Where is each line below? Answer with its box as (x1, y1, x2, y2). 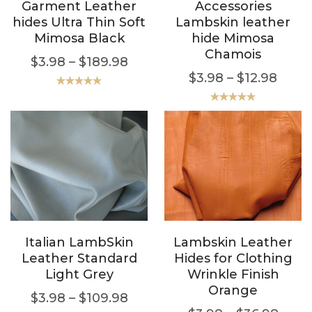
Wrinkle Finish (187, 266, 279, 282)
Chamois (205, 47, 261, 63)
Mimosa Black (33, 31, 125, 47)
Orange (208, 282, 258, 298)
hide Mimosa (192, 31, 274, 47)
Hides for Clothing (173, 250, 292, 266)
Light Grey (45, 266, 114, 282)
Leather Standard (21, 250, 137, 266)
